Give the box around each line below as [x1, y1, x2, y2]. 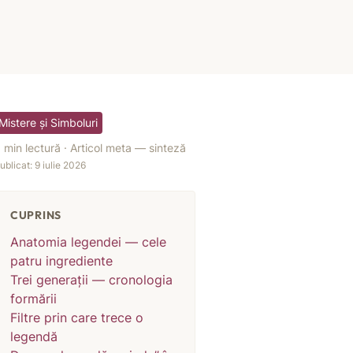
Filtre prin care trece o [10, 310, 143, 325]
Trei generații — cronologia [10, 272, 173, 288]
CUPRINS [10, 208, 61, 222]
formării [10, 291, 57, 307]
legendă [10, 329, 58, 344]
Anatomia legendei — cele [10, 234, 166, 250]
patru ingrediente [10, 253, 113, 269]
